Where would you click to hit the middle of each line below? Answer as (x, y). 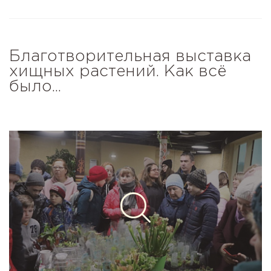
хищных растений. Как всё (118, 72)
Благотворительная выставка (130, 57)
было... (35, 87)
